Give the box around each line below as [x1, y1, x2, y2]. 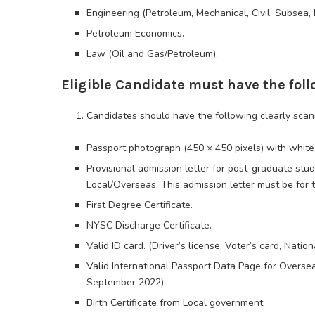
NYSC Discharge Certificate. [86, 219, 212, 233]
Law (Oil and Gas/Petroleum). [86, 47, 218, 61]
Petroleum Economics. [86, 27, 184, 41]
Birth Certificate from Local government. [86, 296, 265, 310]
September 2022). [86, 276, 166, 290]
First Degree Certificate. [86, 198, 193, 212]
